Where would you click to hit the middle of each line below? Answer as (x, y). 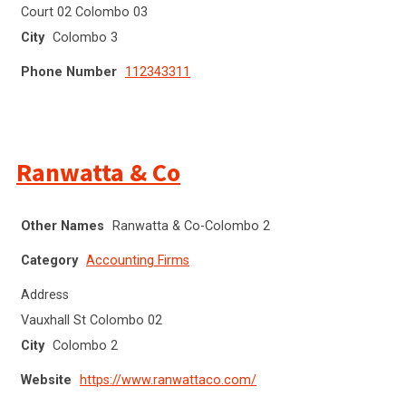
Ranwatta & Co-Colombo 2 (191, 226)
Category (49, 260)
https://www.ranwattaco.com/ (168, 380)
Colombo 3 (85, 37)
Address (45, 295)
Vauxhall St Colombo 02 (92, 320)
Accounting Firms (138, 260)
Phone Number (69, 72)
